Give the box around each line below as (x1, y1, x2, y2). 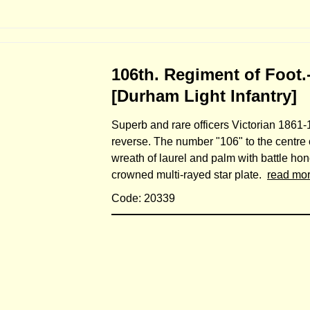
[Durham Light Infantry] (111, 86, 297, 105)
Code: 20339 (111, 192, 175, 204)
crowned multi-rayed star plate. (111, 168, 267, 181)
